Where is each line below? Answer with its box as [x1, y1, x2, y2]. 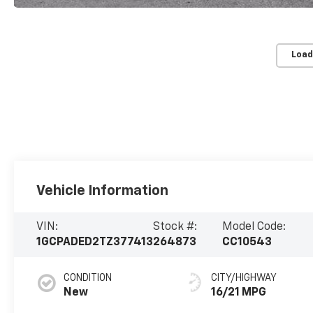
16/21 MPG [211, 286, 267, 298]
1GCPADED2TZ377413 [36, 236, 154, 248]
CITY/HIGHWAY [211, 272, 277, 283]
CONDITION [64, 272, 112, 283]
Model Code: [221, 221, 286, 233]
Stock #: [153, 221, 198, 233]
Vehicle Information [36, 183, 169, 198]
